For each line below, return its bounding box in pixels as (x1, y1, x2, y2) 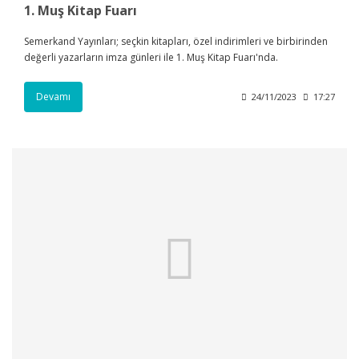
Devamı (36, 90, 71, 104)
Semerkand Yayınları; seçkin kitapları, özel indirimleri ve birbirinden (24, 34, 328, 49)
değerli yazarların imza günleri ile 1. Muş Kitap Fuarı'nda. (24, 50, 278, 65)
